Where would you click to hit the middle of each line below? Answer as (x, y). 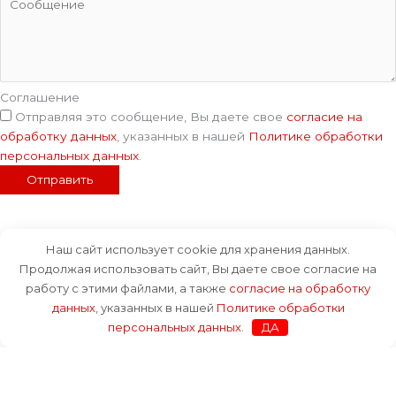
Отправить (60, 179)
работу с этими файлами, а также (127, 288)
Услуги (57, 325)
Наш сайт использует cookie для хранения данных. (198, 249)
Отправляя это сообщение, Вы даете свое (151, 116)
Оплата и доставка (95, 344)
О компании (75, 364)
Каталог (61, 305)
